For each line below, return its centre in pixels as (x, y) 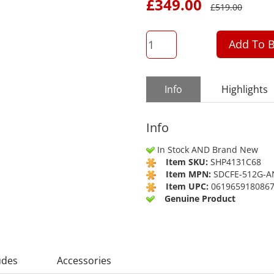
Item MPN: (188, 174)
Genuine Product (200, 198)
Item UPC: (187, 186)
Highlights (245, 89)
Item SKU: (187, 161)
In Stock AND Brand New (208, 149)
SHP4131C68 (236, 161)
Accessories (84, 260)
